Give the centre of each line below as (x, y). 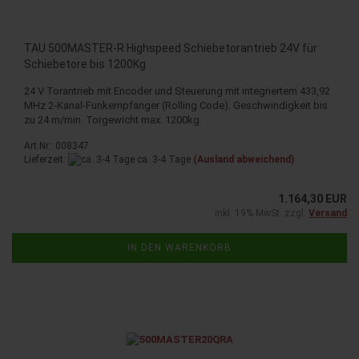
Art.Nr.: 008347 (56, 145)
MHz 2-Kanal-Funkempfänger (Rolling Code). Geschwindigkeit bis (176, 105)
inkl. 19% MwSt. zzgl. (262, 214)
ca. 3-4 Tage (163, 159)
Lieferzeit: (46, 159)
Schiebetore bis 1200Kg (85, 64)
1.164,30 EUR (313, 199)
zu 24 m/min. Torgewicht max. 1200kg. (113, 119)
